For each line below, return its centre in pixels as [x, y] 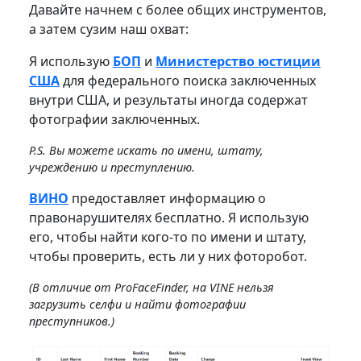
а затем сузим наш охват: [108, 29]
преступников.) [71, 321]
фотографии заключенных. [116, 119]
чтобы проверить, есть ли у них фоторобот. [168, 256]
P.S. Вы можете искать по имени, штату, [146, 150]
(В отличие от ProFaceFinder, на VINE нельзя [151, 287]
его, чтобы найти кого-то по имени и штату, [167, 237]
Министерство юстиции [238, 61]
